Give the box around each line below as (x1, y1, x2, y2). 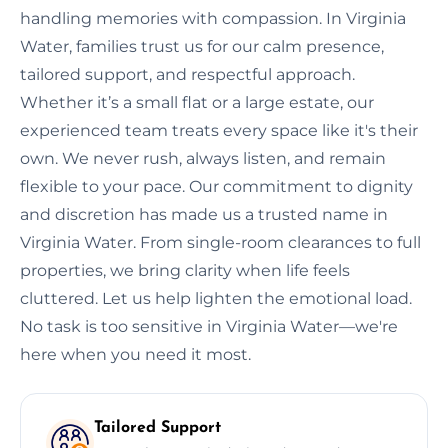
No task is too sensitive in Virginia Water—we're (20, 316, 398, 336)
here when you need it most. (20, 344, 251, 364)
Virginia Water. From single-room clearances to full (20, 232, 421, 252)
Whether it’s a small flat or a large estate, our (20, 92, 374, 112)
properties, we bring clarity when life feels (20, 260, 350, 280)
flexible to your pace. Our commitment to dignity (20, 176, 413, 196)
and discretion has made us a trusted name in (20, 204, 388, 224)
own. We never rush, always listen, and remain (20, 148, 386, 168)
